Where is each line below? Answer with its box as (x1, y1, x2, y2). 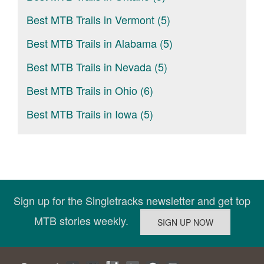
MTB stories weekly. (34, 212, 140, 228)
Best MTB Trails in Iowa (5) (27, 106, 153, 121)
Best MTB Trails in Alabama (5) (27, 35, 173, 51)
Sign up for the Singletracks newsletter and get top (14, 193, 250, 208)
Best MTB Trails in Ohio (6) (27, 82, 153, 98)
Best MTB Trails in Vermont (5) (27, 12, 170, 27)
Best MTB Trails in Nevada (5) (27, 59, 167, 74)
